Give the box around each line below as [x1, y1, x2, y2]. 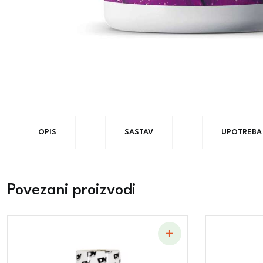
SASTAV [124, 129, 153, 136]
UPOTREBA [221, 129, 262, 136]
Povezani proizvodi [7, 182, 136, 198]
